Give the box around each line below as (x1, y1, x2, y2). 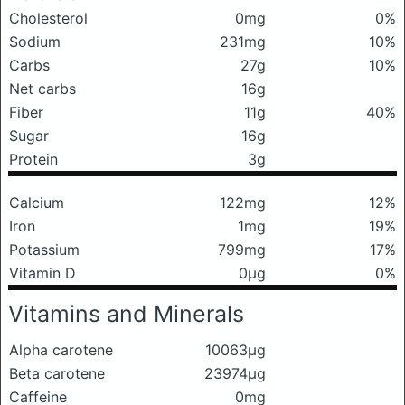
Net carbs (9, 80, 76, 98)
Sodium (9, 33, 61, 51)
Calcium (9, 193, 64, 212)
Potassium (9, 240, 80, 259)
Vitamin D (9, 264, 76, 282)
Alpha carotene (9, 341, 113, 359)
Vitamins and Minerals (8, 300, 244, 327)
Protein (9, 150, 58, 168)
